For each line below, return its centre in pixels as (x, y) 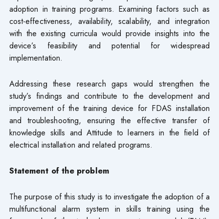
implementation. (36, 57)
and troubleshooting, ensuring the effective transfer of (109, 120)
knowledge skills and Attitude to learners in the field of (109, 132)
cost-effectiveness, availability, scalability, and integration (109, 21)
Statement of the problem (59, 170)
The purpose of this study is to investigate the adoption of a (109, 196)
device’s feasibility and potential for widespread (109, 45)
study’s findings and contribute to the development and (109, 96)
